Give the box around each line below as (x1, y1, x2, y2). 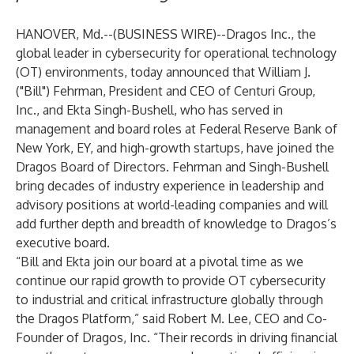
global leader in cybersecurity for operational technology (16, 45, 337, 61)
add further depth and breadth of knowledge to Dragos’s (16, 216, 337, 232)
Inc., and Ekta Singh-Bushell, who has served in (16, 102, 283, 118)
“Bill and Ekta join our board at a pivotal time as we (16, 254, 303, 269)
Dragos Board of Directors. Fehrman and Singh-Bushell (16, 159, 329, 175)
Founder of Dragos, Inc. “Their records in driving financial (16, 330, 337, 345)
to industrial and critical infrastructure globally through (16, 292, 323, 307)
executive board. (16, 235, 110, 250)
